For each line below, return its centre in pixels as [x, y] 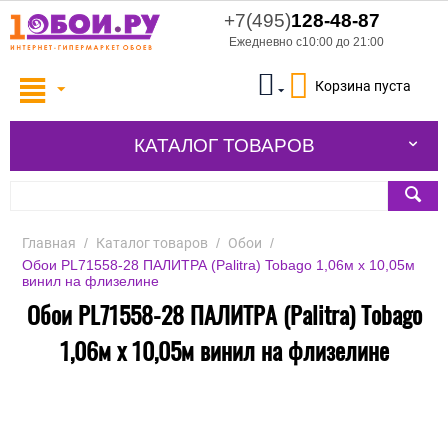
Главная [49, 243]
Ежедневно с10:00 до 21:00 [306, 42]
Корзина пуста [363, 86]
